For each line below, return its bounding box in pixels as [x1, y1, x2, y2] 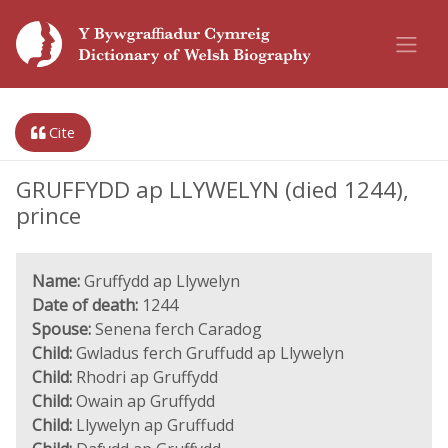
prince [16, 200, 81, 231]
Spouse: [32, 318, 91, 340]
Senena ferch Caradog [91, 318, 262, 340]
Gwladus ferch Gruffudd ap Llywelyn [72, 342, 344, 364]
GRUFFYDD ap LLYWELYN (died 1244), [16, 174, 409, 205]
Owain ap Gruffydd [72, 390, 215, 412]
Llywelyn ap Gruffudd [72, 414, 234, 436]
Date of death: [32, 294, 138, 316]
